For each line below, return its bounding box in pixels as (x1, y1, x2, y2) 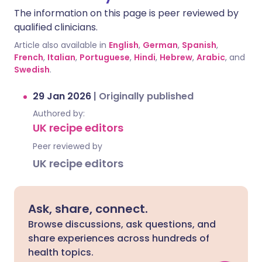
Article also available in (14, 39, 106, 51)
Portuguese (80, 51, 130, 63)
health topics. (28, 246, 94, 259)
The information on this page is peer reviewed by (14, 6, 239, 20)
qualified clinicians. (14, 20, 98, 34)
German (143, 39, 178, 51)
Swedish (14, 64, 50, 75)
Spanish (182, 39, 216, 51)
